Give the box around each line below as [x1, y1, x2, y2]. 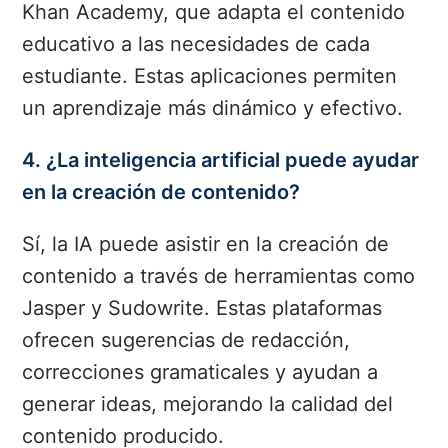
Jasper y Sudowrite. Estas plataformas [22, 296, 383, 321]
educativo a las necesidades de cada [22, 32, 371, 57]
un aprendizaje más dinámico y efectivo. [22, 96, 404, 121]
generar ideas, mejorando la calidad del [22, 392, 394, 417]
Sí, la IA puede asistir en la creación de [22, 232, 390, 257]
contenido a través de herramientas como [22, 264, 416, 289]
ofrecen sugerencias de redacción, [22, 328, 351, 353]
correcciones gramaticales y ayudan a [22, 360, 379, 385]
